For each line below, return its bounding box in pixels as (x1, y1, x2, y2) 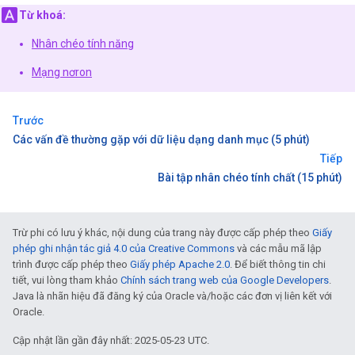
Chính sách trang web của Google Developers (120, 274, 329, 286)
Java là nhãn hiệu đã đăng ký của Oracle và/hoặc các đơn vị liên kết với (13, 290, 332, 302)
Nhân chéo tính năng (32, 37, 134, 50)
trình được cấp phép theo (13, 258, 130, 270)
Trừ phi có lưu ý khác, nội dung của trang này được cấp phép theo (13, 227, 312, 239)
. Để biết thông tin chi (230, 258, 326, 270)
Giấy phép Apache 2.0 (130, 258, 230, 270)
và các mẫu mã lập (235, 242, 322, 254)
